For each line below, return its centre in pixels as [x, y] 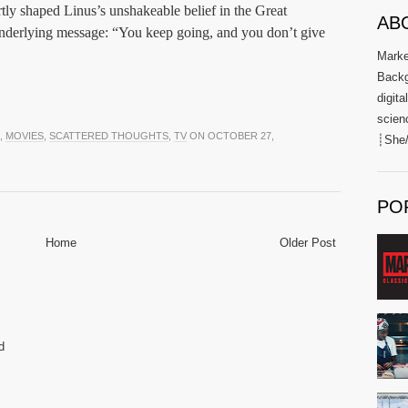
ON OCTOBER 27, [230, 136]
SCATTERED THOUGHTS [109, 136]
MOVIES [25, 136]
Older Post [308, 243]
